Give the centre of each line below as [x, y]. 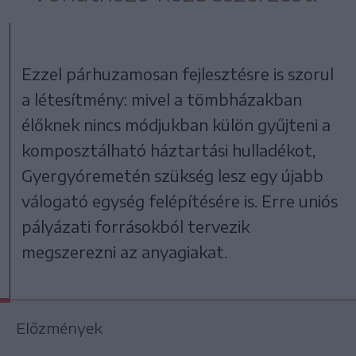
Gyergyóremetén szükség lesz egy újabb [173, 175]
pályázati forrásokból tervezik [136, 226]
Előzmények [59, 327]
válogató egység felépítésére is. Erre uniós [180, 200]
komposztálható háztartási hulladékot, [169, 149]
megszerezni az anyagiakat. [125, 251]
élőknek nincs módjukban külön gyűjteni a [176, 124]
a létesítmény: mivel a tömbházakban [162, 99]
